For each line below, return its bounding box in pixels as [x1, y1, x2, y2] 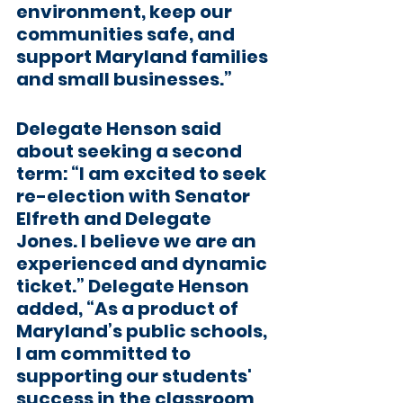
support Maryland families [16, 44, 272, 69]
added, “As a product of [16, 296, 242, 321]
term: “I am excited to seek [16, 161, 270, 186]
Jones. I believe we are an [16, 228, 260, 254]
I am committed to [16, 341, 194, 366]
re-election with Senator [16, 184, 254, 209]
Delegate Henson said [16, 116, 225, 141]
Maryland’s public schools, [16, 318, 271, 344]
